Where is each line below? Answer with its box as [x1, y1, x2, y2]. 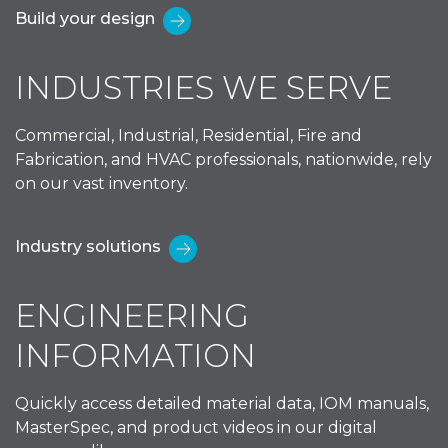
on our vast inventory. [15, 173, 188, 193]
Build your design [15, 8, 155, 28]
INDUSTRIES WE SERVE [15, 67, 392, 107]
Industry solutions [15, 236, 161, 256]
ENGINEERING [15, 295, 249, 335]
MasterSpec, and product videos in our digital [15, 417, 377, 437]
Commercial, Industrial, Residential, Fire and [15, 125, 362, 145]
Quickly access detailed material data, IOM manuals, [15, 393, 429, 413]
